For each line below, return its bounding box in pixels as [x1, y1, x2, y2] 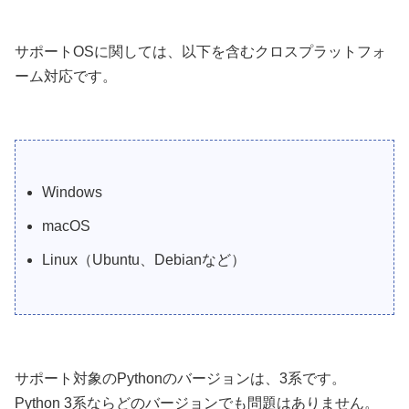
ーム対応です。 [15, 68, 117, 85]
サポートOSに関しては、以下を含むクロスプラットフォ [15, 44, 386, 60]
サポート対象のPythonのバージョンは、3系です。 [15, 371, 346, 387]
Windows [42, 184, 103, 201]
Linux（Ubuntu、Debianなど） [42, 252, 246, 268]
